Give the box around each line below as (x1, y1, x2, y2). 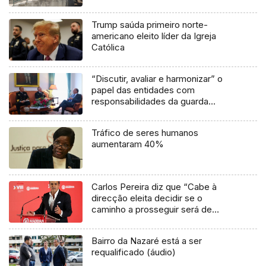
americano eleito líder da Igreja (91, 30, 217, 42)
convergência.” (91, 215, 154, 227)
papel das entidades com (91, 84, 195, 96)
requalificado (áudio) (91, 246, 176, 258)
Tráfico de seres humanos (91, 127, 199, 139)
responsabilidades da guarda (91, 96, 209, 107)
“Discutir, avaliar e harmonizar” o (91, 73, 223, 85)
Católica (91, 42, 125, 53)
